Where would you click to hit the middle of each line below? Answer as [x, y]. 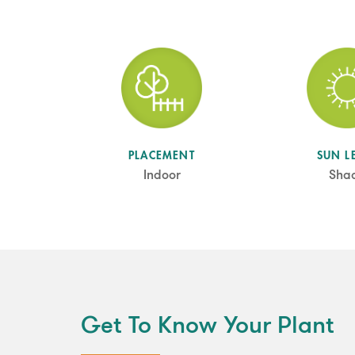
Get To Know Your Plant [208, 327]
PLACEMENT [162, 156]
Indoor [162, 176]
